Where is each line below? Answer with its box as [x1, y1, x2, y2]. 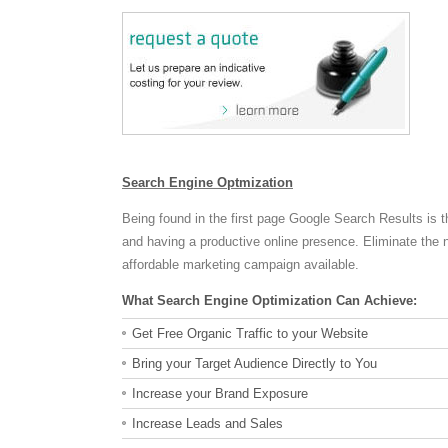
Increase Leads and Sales [132, 416, 283, 431]
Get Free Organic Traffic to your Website [132, 326, 368, 341]
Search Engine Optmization [122, 174, 293, 190]
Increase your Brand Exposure [132, 386, 308, 401]
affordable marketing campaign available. [122, 256, 359, 272]
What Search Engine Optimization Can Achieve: [122, 292, 417, 308]
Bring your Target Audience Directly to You [132, 356, 377, 371]
